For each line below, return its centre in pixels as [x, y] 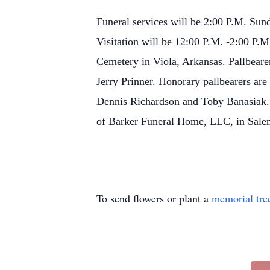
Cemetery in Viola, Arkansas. [162, 61]
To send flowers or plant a [154, 198]
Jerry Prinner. [127, 81]
